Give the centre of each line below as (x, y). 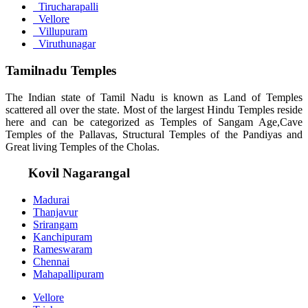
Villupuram (60, 32)
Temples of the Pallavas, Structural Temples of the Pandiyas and (154, 134)
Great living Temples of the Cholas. (82, 146)
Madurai (51, 199)
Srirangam (55, 224)
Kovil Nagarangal (79, 173)
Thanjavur (55, 212)
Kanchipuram (63, 236)
